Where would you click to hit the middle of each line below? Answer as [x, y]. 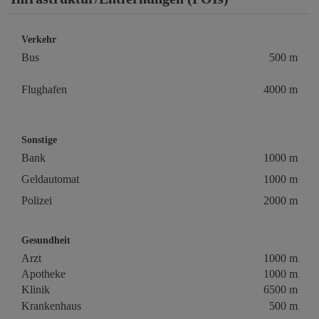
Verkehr [39, 40]
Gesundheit [46, 241]
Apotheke [43, 274]
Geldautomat [50, 179]
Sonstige [39, 140]
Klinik [36, 290]
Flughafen [44, 90]
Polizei [37, 201]
